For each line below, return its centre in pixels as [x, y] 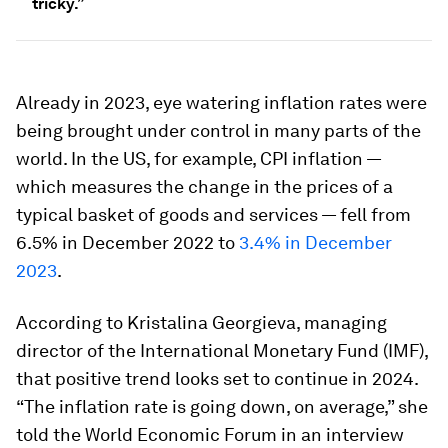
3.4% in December [315, 242]
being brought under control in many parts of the [218, 130]
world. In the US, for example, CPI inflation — [198, 158]
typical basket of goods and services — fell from [213, 214]
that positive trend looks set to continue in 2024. [217, 378]
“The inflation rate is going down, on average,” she [222, 406]
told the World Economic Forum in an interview [210, 434]
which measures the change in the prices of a [204, 186]
